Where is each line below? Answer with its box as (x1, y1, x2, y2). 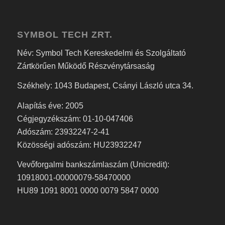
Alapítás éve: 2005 (17, 101, 83, 110)
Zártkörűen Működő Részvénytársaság (17, 61, 155, 70)
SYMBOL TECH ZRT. (17, 30, 113, 40)
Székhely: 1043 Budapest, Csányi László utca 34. (17, 81, 193, 90)
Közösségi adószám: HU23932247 (17, 140, 142, 149)
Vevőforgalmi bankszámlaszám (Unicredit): (17, 160, 169, 169)
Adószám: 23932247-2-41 (17, 127, 109, 136)
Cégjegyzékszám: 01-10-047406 (17, 114, 133, 123)
